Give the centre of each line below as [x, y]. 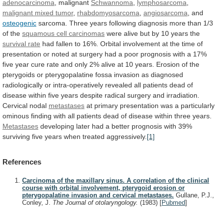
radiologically [23, 85]
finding [41, 116]
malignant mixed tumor [38, 13]
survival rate [21, 43]
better [121, 126]
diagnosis [153, 23]
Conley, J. [37, 203]
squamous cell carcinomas [63, 33]
